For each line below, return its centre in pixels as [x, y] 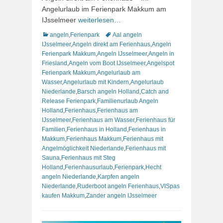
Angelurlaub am [119, 72]
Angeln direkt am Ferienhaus [111, 44]
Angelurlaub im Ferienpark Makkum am [104, 9]
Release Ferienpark [69, 101]
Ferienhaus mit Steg [88, 158]
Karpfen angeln [118, 176]
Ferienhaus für [156, 120]
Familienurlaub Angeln [128, 101]
